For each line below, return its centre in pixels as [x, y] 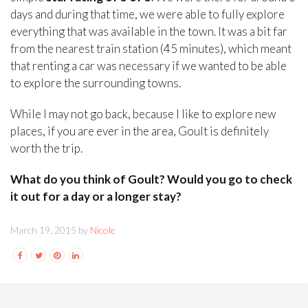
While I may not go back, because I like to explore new [143, 114]
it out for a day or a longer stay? [96, 197]
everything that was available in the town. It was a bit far [149, 32]
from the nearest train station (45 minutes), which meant [151, 49]
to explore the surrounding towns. [96, 83]
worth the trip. [46, 148]
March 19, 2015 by [50, 230]
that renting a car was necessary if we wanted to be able [148, 66]
